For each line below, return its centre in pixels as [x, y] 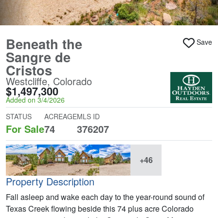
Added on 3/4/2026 [35, 100]
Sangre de [38, 57]
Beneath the [44, 44]
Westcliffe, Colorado [49, 81]
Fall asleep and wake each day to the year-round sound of [105, 197]
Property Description [50, 181]
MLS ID [88, 116]
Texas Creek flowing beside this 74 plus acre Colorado [100, 209]
